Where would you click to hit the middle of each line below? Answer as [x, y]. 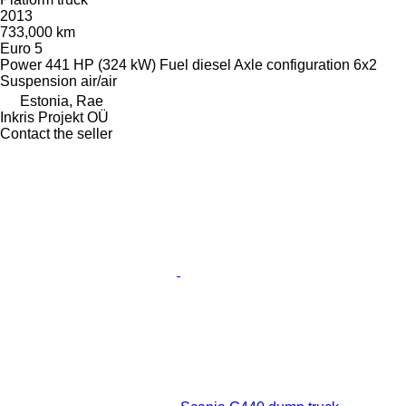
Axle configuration [292, 65]
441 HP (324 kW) [101, 65]
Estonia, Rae [62, 101]
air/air [99, 82]
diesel [212, 65]
